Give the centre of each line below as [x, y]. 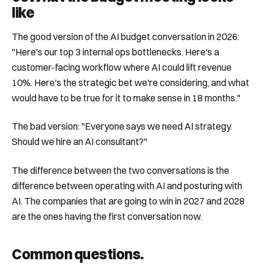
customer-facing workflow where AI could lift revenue [122, 67]
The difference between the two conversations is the [121, 170]
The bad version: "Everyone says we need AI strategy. [122, 126]
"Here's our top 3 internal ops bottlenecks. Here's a [115, 52]
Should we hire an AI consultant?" [80, 142]
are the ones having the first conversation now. [107, 216]
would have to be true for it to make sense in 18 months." [126, 98]
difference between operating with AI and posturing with [127, 185]
